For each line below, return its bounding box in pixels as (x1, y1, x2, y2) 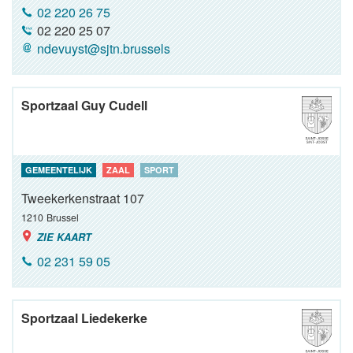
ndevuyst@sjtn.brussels (37, 39, 170, 58)
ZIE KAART (37, 229, 91, 244)
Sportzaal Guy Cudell (21, 96, 147, 114)
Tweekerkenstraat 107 (21, 189, 144, 207)
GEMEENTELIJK (25, 164, 92, 176)
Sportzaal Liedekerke (21, 309, 147, 327)
